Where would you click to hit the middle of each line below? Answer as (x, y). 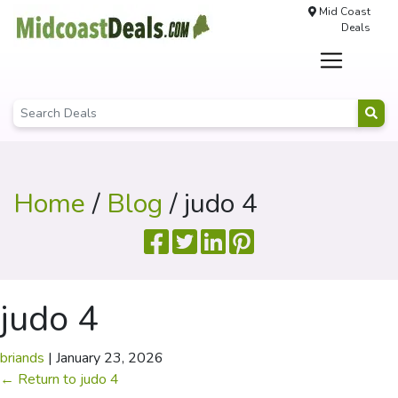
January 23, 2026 (110, 358)
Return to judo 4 (67, 379)
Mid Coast (343, 12)
